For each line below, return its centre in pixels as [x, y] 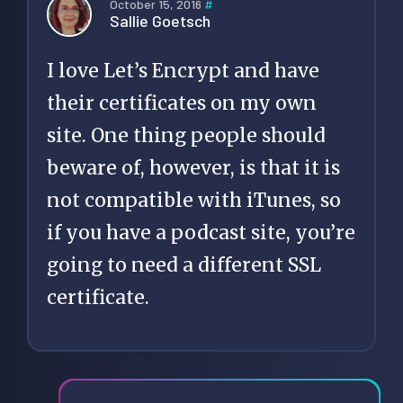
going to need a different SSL [184, 264]
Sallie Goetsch [160, 21]
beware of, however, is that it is [193, 167]
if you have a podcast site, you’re [201, 232]
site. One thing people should [186, 135]
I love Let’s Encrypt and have [183, 70]
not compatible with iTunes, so [194, 200]
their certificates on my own [182, 103]
